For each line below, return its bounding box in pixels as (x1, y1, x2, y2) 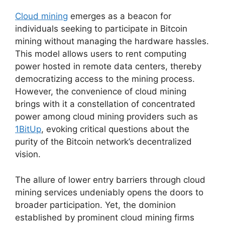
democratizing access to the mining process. (15, 74, 195, 84)
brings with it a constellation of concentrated (15, 99, 195, 109)
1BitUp (15, 124, 41, 135)
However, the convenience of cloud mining (15, 86, 186, 97)
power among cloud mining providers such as (15, 111, 198, 122)
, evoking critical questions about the (41, 124, 189, 135)
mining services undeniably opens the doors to (15, 187, 203, 197)
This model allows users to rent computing (15, 49, 186, 59)
